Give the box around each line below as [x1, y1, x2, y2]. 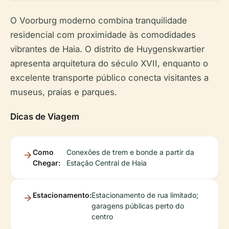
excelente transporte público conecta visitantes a [10, 73, 209, 83]
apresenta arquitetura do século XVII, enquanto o [10, 58, 208, 69]
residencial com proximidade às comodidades [10, 30, 196, 40]
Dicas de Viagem [10, 111, 79, 122]
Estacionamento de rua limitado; [91, 191, 198, 200]
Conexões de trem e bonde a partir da [66, 148, 194, 157]
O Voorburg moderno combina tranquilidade [10, 15, 187, 26]
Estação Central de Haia [66, 158, 147, 168]
